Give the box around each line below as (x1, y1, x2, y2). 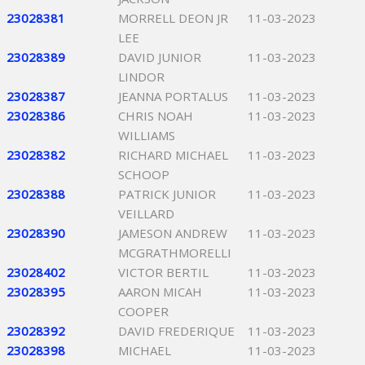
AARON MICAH (118, 284, 202, 300)
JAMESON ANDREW (118, 225, 227, 241)
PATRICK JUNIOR (118, 186, 216, 202)
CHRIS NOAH (118, 108, 193, 124)
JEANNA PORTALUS (118, 88, 228, 104)
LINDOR (118, 68, 165, 85)
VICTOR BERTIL (118, 264, 209, 280)
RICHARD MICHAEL (118, 147, 228, 163)
